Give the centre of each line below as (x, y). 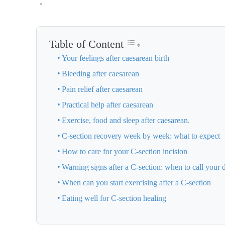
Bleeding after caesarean (101, 74)
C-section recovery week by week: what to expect (141, 136)
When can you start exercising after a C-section (137, 183)
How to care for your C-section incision (125, 151)
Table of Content (86, 44)
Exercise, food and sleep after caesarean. (126, 120)
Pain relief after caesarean (102, 89)
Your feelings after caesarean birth (116, 58)
